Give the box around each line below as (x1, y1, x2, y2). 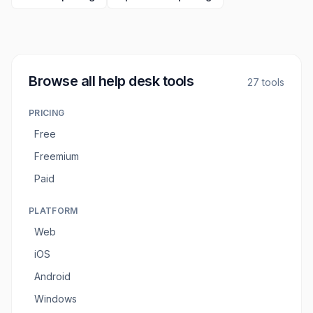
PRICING (29, 108, 65, 118)
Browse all (29, 73, 99, 89)
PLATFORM (29, 205, 78, 216)
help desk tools (98, 73, 194, 89)
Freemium (34, 150, 79, 162)
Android (34, 270, 71, 282)
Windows (34, 293, 77, 305)
